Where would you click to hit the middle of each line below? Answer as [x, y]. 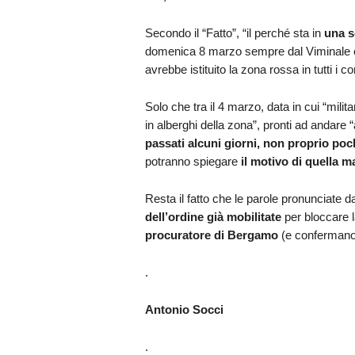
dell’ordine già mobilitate [213, 216]
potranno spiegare [193, 161]
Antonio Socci [184, 309]
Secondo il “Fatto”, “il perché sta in [234, 32]
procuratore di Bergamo [211, 235]
